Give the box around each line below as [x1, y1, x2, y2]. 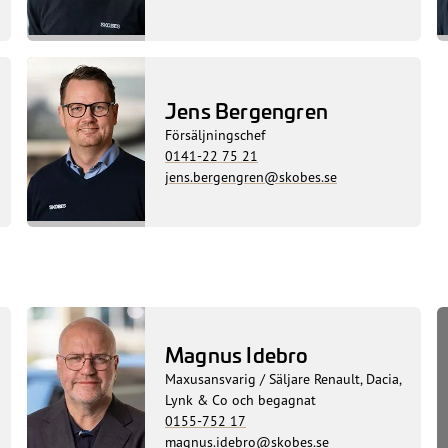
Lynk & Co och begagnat [165, 390, 316, 408]
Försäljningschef [165, 126, 266, 144]
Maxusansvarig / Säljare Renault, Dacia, [165, 369, 401, 387]
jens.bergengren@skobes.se [165, 168, 338, 186]
